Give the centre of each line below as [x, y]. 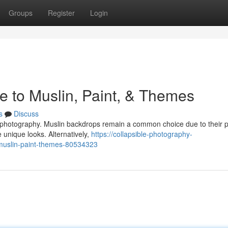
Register [61, 13]
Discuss [26, 113]
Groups [21, 13]
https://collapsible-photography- [142, 134]
